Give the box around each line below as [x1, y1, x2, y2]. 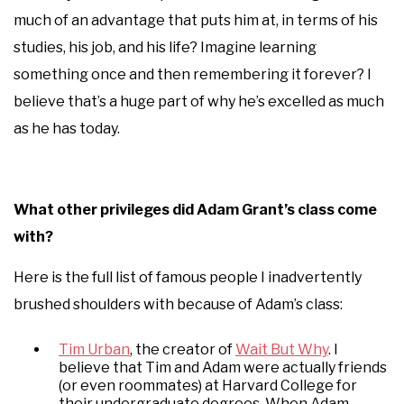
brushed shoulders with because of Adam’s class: [14, 295, 343, 313]
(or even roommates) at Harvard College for [59, 376, 357, 394]
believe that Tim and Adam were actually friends [59, 358, 387, 376]
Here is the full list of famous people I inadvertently [14, 268, 362, 286]
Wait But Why [235, 340, 328, 358]
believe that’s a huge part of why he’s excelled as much [14, 92, 384, 110]
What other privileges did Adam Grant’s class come [14, 200, 377, 218]
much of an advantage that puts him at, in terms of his [14, 11, 378, 29]
